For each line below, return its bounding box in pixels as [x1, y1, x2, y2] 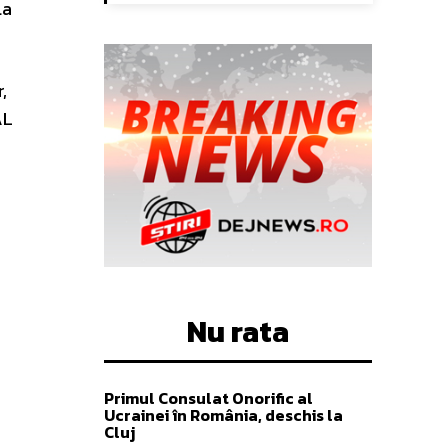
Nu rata [187, 309, 289, 355]
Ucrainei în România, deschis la [104, 403, 343, 428]
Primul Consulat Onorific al [104, 386, 313, 411]
